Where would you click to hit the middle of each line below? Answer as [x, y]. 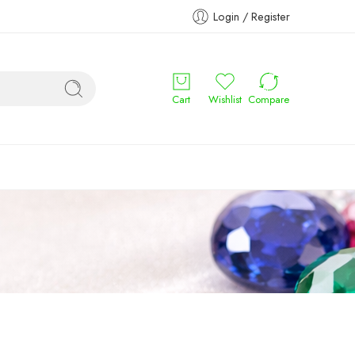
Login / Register [252, 16]
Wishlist [225, 99]
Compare [268, 99]
